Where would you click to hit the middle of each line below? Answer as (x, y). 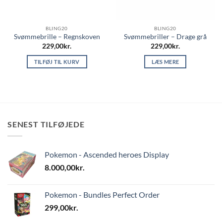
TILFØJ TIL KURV (57, 61)
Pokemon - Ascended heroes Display (107, 155)
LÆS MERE (165, 61)
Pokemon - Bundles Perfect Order (102, 195)
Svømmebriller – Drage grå (165, 37)
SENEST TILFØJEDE (46, 124)
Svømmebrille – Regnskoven (57, 37)
